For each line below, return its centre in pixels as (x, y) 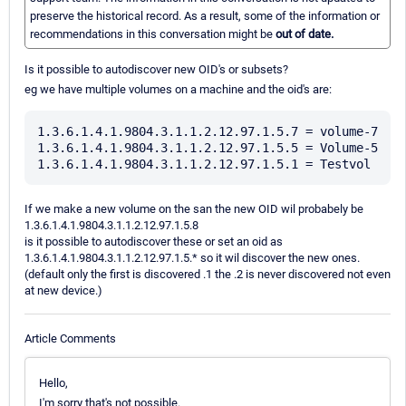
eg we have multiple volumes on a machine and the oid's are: (178, 90)
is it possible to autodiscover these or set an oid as (154, 242)
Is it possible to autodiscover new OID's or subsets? (156, 70)
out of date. (304, 34)
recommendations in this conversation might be (153, 34)
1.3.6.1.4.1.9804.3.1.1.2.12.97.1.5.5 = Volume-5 (208, 148)
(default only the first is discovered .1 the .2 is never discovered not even (208, 275)
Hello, (53, 382)
